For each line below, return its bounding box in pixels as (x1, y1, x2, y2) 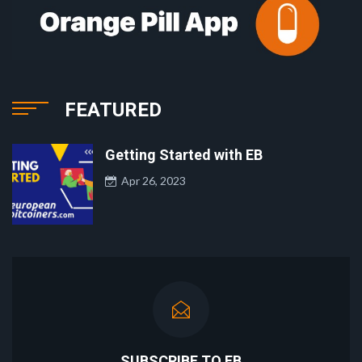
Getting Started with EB (105, 146, 263, 164)
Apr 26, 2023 (116, 174, 186, 188)
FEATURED (65, 99, 162, 122)
